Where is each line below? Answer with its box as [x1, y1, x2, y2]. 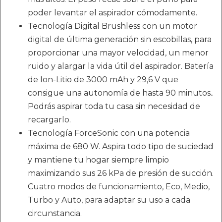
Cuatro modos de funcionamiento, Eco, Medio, [28, 181, 210, 191]
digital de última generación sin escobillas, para [28, 34, 212, 44]
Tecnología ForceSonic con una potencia [28, 128, 190, 138]
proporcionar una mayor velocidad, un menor [28, 48, 209, 57]
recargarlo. [28, 114, 71, 124]
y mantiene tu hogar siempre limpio [28, 155, 169, 165]
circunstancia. [28, 208, 82, 218]
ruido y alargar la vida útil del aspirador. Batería [28, 61, 214, 71]
